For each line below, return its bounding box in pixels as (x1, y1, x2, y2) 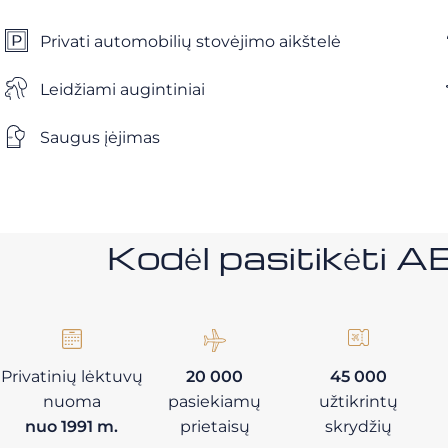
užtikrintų (318, 392, 398, 411)
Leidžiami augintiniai (40, 79, 205, 99)
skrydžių (324, 417, 392, 436)
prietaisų (179, 417, 250, 436)
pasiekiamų (168, 392, 262, 411)
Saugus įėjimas (40, 127, 160, 147)
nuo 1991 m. (25, 417, 119, 436)
